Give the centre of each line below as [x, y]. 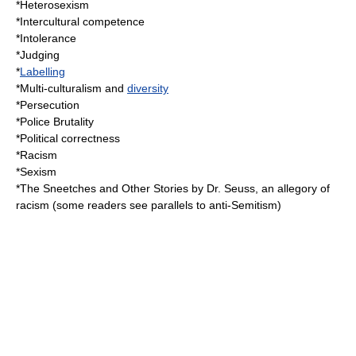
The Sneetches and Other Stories [104, 188]
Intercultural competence [82, 21]
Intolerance [48, 38]
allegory [297, 188]
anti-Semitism [243, 205]
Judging [40, 55]
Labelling [43, 72]
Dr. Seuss [231, 188]
